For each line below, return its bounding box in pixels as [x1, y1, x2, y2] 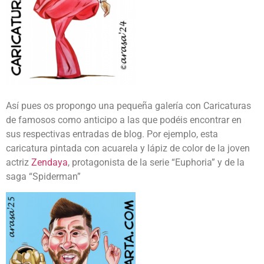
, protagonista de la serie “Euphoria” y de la [68, 156, 245, 168]
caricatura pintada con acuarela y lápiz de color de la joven [6, 142, 250, 154]
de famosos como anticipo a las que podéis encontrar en [6, 114, 242, 126]
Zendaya [31, 156, 68, 168]
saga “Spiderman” [6, 170, 81, 182]
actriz [6, 156, 31, 168]
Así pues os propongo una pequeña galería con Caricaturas [6, 100, 251, 111]
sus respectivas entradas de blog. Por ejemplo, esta [6, 128, 218, 140]
